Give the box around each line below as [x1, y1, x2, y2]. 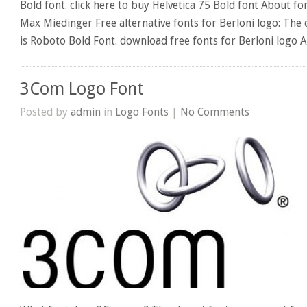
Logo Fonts [115, 105, 169, 119]
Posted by [20, 105, 71, 119]
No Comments [180, 105, 250, 119]
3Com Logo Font [20, 78, 145, 99]
